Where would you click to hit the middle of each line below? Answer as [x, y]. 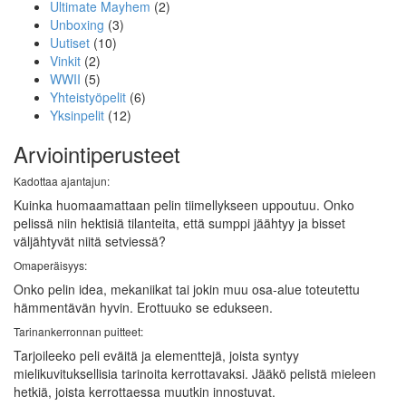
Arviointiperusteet [97, 154]
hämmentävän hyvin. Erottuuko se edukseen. [143, 308]
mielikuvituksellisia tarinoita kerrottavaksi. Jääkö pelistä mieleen [195, 374]
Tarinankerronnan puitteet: [78, 332]
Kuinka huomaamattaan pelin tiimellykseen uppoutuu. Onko [184, 205]
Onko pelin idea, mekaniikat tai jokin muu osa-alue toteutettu [187, 290]
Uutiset [70, 43]
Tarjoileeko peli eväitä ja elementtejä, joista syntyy [156, 356]
